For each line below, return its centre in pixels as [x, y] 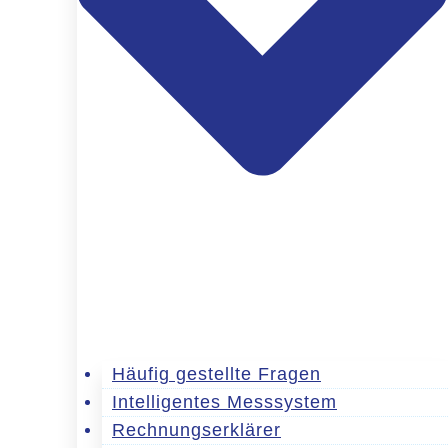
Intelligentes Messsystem [224, 401]
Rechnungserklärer [196, 429]
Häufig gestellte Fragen [216, 373]
